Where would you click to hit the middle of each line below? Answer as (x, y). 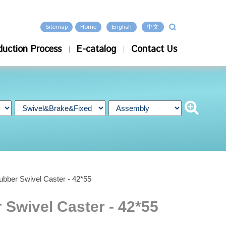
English (122, 27)
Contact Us (154, 49)
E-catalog (96, 49)
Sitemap (57, 27)
